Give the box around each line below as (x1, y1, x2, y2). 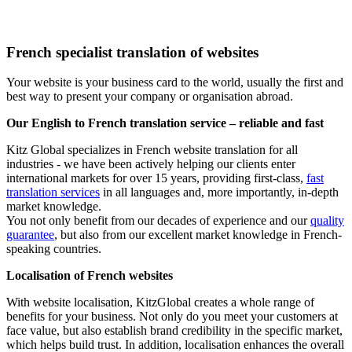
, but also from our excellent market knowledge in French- (54, 228, 342, 242)
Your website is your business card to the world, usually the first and (6, 75, 343, 90)
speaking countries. (6, 242, 101, 256)
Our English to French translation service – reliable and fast (6, 116, 324, 130)
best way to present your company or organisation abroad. (6, 90, 293, 104)
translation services (6, 185, 100, 200)
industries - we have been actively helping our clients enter (6, 157, 295, 171)
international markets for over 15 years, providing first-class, (6, 171, 306, 185)
